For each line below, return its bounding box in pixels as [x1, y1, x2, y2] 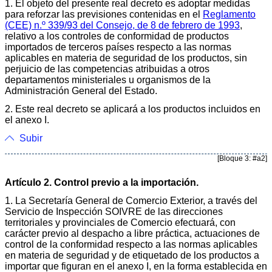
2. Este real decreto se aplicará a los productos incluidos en [5, 103, 260, 114]
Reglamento [203, 8, 256, 19]
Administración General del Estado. [5, 85, 157, 96]
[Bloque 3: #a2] [217, 154, 267, 163]
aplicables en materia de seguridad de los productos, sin [5, 52, 247, 63]
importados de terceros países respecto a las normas [5, 41, 231, 52]
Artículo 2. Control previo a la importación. [5, 177, 199, 188]
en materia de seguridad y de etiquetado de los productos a [5, 250, 259, 260]
